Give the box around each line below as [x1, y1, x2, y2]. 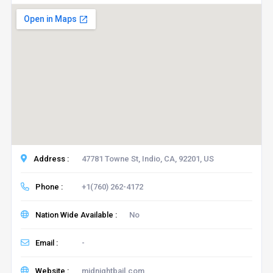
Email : [35, 238, 58, 247]
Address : [33, 154, 69, 163]
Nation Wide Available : [35, 210, 117, 219]
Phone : [35, 182, 63, 191]
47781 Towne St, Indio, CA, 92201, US [81, 154, 214, 163]
